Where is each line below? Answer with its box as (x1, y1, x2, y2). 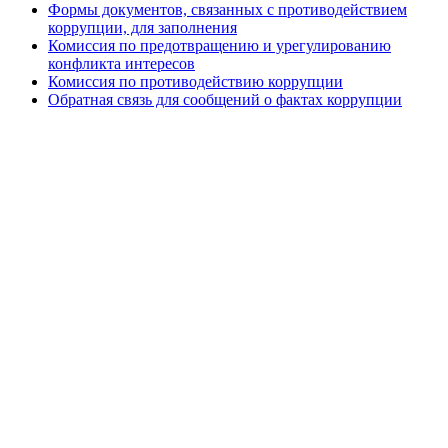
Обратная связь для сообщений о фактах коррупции (48, 91, 402, 109)
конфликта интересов (48, 55, 195, 73)
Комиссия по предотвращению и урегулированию (48, 37, 391, 55)
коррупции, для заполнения (48, 19, 237, 37)
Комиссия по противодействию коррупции (48, 73, 343, 91)
